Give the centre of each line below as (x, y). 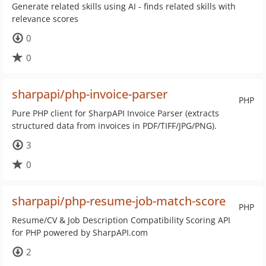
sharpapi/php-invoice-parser (90, 94)
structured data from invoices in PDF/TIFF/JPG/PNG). (114, 126)
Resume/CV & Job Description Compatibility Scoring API (121, 220)
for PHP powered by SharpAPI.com (80, 232)
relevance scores (45, 19)
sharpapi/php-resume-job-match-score (119, 201)
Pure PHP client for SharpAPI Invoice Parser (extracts (115, 113)
